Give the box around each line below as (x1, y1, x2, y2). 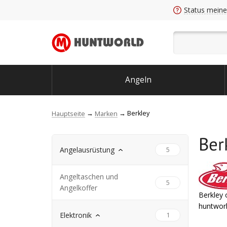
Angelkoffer (60, 183, 97, 193)
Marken (95, 109, 118, 118)
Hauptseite (52, 109, 85, 118)
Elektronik (60, 210, 92, 220)
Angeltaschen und (60, 172, 118, 181)
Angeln (125, 74, 152, 85)
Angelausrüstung (60, 144, 115, 155)
